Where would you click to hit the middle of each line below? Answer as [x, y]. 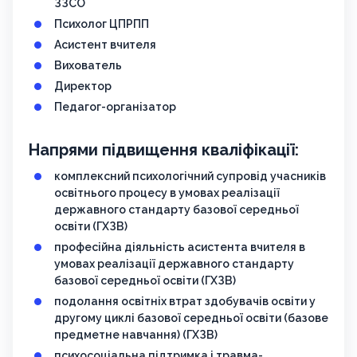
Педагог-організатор [115, 107]
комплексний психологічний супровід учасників [190, 177]
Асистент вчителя [105, 45]
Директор [83, 86]
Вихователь [88, 66]
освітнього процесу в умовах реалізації [167, 193]
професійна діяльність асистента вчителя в [180, 247]
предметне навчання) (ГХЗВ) [136, 335]
